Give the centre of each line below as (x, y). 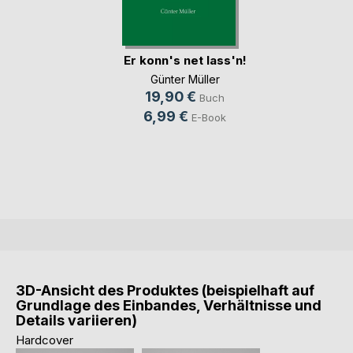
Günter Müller (185, 79)
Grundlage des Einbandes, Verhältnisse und (169, 305)
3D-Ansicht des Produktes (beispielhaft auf (165, 290)
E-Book (209, 117)
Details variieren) (76, 320)
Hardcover (45, 340)
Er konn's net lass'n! (185, 60)
